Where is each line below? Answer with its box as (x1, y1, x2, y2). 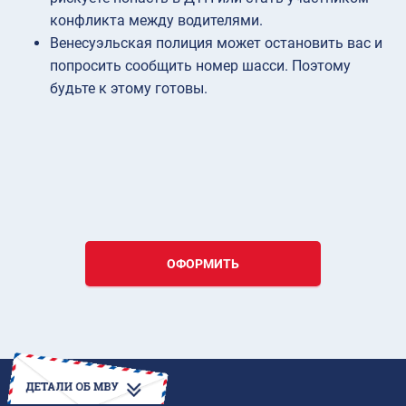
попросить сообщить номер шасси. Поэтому (50, 56, 351, 74)
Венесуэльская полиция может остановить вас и (50, 34, 382, 52)
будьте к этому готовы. (50, 79, 208, 97)
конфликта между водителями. (50, 11, 263, 29)
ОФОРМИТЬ (167, 256, 239, 271)
